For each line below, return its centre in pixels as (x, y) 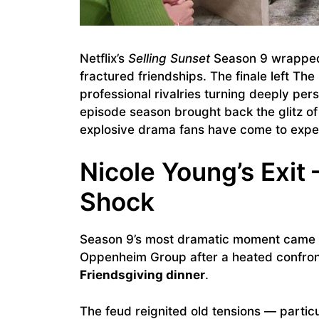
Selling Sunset (169, 58)
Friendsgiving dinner (142, 275)
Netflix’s (104, 58)
